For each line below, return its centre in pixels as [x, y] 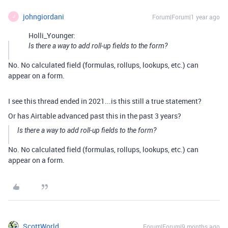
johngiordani [44, 16]
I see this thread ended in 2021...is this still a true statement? [105, 101]
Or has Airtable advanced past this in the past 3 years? [95, 116]
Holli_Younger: [52, 35]
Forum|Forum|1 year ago [186, 17]
